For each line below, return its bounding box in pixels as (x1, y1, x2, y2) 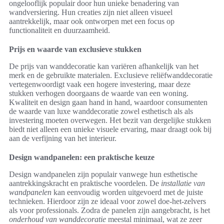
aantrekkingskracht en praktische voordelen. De (9, 178, 161, 187)
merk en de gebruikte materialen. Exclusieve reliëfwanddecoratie (9, 70, 212, 79)
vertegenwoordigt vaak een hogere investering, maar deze (9, 79, 190, 88)
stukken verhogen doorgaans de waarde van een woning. (9, 88, 188, 97)
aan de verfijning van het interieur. (9, 133, 116, 142)
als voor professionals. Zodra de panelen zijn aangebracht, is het (9, 205, 210, 214)
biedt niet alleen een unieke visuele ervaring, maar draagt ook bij (9, 124, 211, 133)
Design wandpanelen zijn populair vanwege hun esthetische (9, 169, 197, 178)
